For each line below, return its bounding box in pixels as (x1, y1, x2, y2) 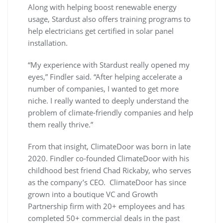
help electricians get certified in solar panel (28, 25, 174, 36)
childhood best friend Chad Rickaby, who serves (28, 165, 191, 175)
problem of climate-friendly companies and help (28, 107, 193, 117)
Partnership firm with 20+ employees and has (28, 201, 185, 211)
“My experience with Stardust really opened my (28, 59, 190, 70)
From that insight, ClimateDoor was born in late (28, 141, 191, 151)
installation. (28, 37, 68, 48)
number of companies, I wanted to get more (28, 83, 179, 94)
